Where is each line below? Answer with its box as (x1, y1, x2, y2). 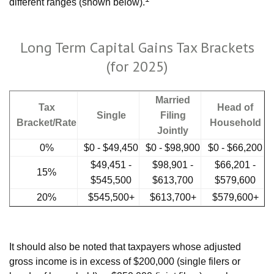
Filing (160, 110, 186, 120)
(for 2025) (106, 57, 168, 76)
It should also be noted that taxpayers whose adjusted (9, 242, 241, 252)
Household (209, 117, 261, 128)
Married (155, 95, 190, 105)
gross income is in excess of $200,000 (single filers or (9, 256, 240, 267)
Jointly (157, 125, 188, 136)
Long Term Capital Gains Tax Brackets (20, 38, 254, 57)
